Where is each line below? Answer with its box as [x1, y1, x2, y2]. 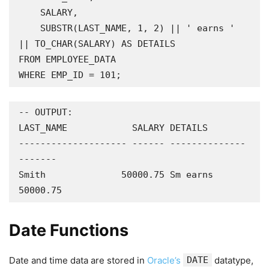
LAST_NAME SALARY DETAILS [19, 122, 208, 133]
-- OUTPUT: [19, 107, 73, 118]
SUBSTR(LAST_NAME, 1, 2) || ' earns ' [19, 23, 40, 34]
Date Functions [9, 220, 128, 240]
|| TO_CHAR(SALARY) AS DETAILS [19, 38, 175, 49]
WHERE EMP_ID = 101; [19, 70, 121, 80]
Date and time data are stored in [9, 255, 147, 266]
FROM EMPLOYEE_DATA [19, 54, 116, 65]
